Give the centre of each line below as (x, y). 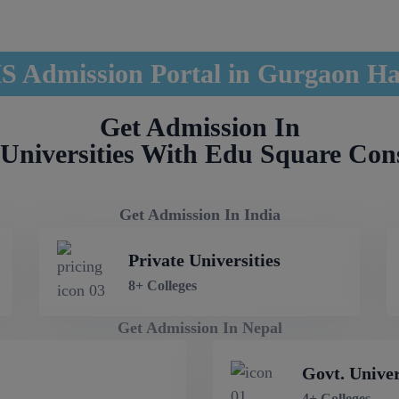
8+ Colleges (163, 285)
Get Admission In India (199, 215)
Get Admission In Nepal (199, 328)
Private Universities (204, 260)
